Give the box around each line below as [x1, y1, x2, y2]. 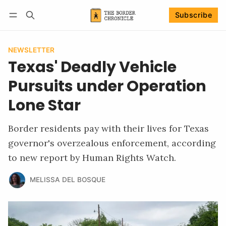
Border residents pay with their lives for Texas [8, 122, 209, 134]
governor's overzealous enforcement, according [8, 137, 216, 149]
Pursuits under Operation [8, 75, 206, 97]
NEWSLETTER [8, 45, 54, 54]
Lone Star [8, 94, 81, 116]
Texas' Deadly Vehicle [8, 55, 177, 78]
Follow [127, 24, 150, 33]
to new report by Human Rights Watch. [8, 151, 176, 163]
